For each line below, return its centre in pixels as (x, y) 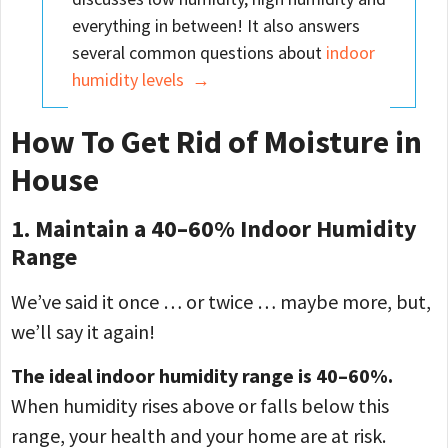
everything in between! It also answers (216, 26)
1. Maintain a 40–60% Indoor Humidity (214, 229)
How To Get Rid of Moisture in (216, 142)
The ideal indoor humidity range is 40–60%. (202, 376)
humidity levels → (141, 80)
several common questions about (199, 53)
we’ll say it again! (83, 332)
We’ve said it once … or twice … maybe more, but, (221, 302)
